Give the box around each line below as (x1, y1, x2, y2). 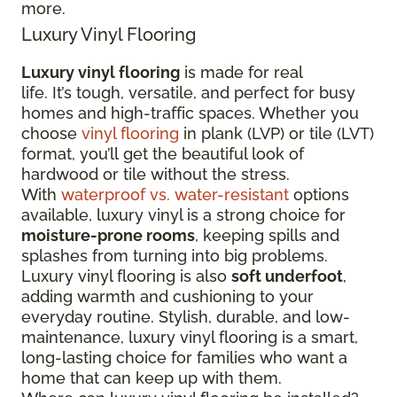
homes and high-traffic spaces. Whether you (21, 104, 359, 122)
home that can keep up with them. (21, 369, 286, 387)
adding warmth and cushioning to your (21, 287, 314, 306)
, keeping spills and (195, 226, 339, 245)
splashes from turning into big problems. (21, 246, 337, 265)
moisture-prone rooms (21, 226, 195, 245)
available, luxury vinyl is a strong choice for (21, 206, 346, 224)
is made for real (180, 63, 302, 82)
